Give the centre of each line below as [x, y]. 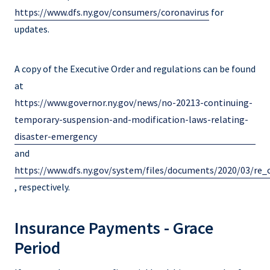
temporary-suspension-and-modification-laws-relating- [131, 119]
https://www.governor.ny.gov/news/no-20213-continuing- [133, 102]
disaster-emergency [56, 136]
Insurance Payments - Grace [114, 228]
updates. [32, 29]
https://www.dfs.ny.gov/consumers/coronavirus [112, 12]
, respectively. [42, 187]
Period [37, 247]
